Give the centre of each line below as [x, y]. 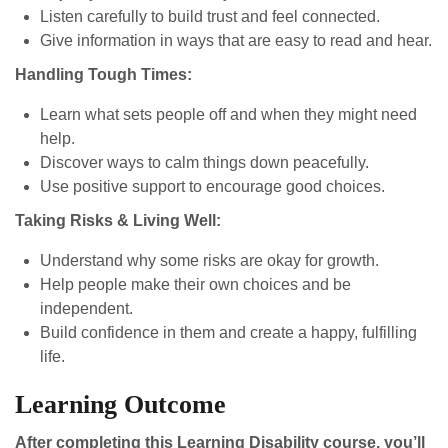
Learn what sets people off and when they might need [228, 114]
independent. [86, 308]
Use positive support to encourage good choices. [212, 186]
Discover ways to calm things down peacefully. [204, 162]
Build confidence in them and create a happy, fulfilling [228, 332]
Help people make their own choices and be [195, 284]
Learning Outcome [120, 404]
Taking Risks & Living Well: [118, 220]
